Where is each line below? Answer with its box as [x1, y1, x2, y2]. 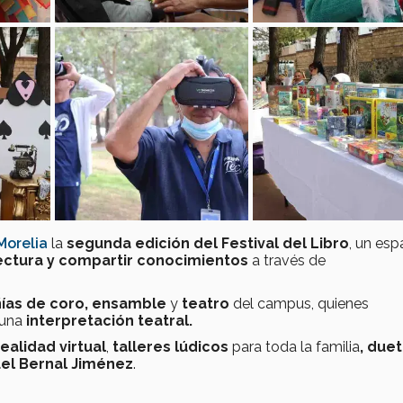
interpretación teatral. [22, 312, 193, 330]
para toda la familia [232, 338, 360, 356]
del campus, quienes [233, 295, 369, 313]
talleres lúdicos [112, 338, 232, 356]
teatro [182, 295, 233, 313]
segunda [67, 235, 131, 253]
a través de [248, 252, 326, 270]
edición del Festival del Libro [135, 235, 349, 253]
